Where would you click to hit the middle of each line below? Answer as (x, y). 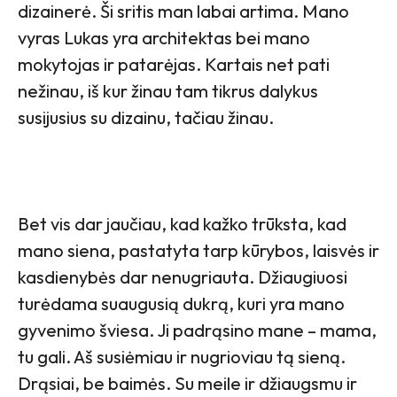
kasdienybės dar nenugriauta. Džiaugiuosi (183, 277)
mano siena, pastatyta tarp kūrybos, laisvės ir (198, 251)
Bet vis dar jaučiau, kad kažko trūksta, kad (182, 224)
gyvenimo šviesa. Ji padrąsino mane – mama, (197, 331)
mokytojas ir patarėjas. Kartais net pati (174, 65)
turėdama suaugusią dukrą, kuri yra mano (181, 304)
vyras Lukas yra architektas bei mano (164, 38)
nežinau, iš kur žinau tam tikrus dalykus (168, 91)
